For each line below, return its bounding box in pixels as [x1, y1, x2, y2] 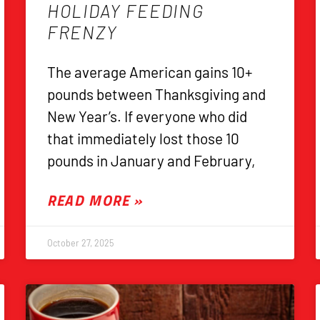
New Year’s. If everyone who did [46, 107, 247, 126]
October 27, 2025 [46, 238, 114, 249]
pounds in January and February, [46, 151, 255, 170]
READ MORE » [46, 189, 143, 212]
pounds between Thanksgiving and [46, 85, 266, 104]
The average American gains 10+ [46, 63, 252, 81]
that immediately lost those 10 [46, 129, 239, 148]
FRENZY [46, 21, 118, 44]
